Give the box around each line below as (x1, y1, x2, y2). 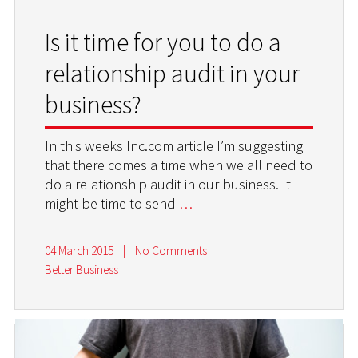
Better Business (45, 262, 119, 278)
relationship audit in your (45, 58, 300, 90)
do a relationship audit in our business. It (45, 175, 292, 194)
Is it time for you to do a (45, 26, 282, 59)
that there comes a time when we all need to (45, 156, 313, 175)
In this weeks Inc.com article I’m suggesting (45, 137, 304, 156)
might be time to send (45, 194, 180, 213)
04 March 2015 (45, 243, 114, 259)
